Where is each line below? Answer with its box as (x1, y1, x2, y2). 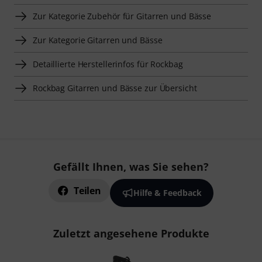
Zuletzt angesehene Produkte (53, 226, 209, 241)
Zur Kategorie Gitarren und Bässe (33, 35, 163, 46)
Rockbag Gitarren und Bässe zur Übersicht (33, 82, 197, 94)
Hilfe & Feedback (133, 187, 202, 199)
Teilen (74, 184, 101, 198)
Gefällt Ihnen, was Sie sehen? (53, 160, 209, 174)
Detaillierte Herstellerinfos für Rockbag (33, 58, 183, 70)
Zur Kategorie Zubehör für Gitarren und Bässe (33, 11, 212, 22)
